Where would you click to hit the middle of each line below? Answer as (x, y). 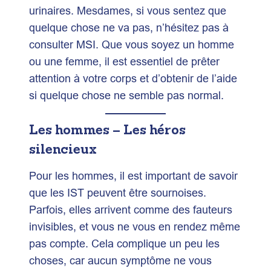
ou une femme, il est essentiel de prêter (124, 61)
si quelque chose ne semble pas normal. (126, 95)
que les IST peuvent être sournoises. (118, 192)
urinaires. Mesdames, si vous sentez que (128, 10)
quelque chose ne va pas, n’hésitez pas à (129, 27)
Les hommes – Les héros (107, 129)
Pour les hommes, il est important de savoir (133, 175)
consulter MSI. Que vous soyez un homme (132, 44)
